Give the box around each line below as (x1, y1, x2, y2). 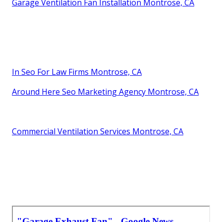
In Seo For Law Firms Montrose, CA (12, 66, 142, 78)
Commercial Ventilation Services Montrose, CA (12, 126, 183, 137)
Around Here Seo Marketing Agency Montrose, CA (12, 86, 199, 98)
